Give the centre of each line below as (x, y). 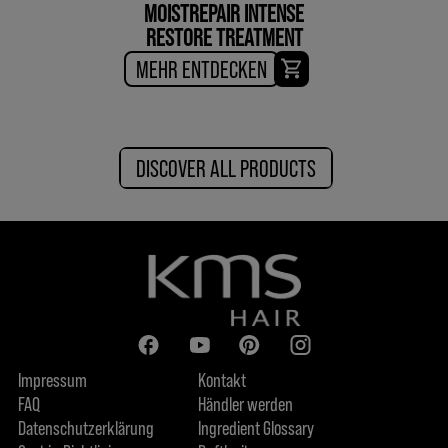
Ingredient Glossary (255, 426)
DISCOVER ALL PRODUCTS (226, 167)
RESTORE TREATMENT (224, 36)
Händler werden (245, 402)
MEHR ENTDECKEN (201, 68)
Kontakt (221, 378)
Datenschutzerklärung (85, 426)
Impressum (52, 378)
